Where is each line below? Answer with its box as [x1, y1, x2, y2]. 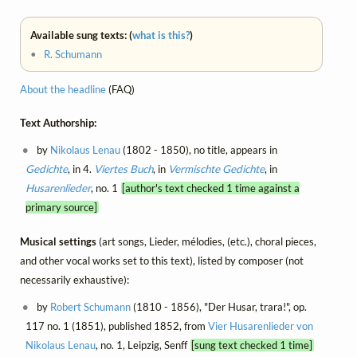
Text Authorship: [20, 116, 96, 130]
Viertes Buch [93, 163, 153, 176]
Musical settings [20, 234, 99, 248]
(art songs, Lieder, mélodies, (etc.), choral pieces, [99, 234, 316, 248]
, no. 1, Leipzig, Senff [95, 338, 190, 351]
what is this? [132, 28, 190, 41]
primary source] [25, 201, 97, 214]
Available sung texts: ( [30, 28, 133, 41]
